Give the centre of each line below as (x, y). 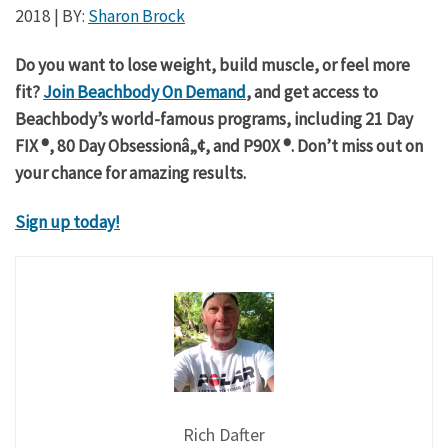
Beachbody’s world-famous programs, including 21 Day (214, 118)
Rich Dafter (224, 434)
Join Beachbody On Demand (144, 91)
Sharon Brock (136, 16)
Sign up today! (67, 221)
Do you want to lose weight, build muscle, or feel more (212, 64)
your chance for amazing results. (130, 172)
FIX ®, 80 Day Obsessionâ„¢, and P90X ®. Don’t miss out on (219, 145)
